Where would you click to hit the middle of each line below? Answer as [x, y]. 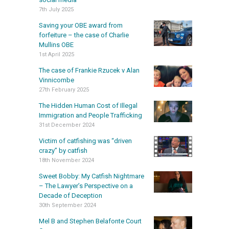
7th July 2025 [56, 9]
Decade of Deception [71, 195]
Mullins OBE [56, 44]
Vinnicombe [56, 80]
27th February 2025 [64, 89]
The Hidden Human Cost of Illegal [88, 105]
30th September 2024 [67, 205]
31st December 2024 [67, 125]
